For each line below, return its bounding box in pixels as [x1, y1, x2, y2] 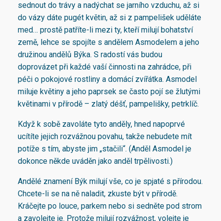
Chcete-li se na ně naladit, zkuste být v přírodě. [18, 188, 178, 198]
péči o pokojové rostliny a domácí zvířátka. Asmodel [18, 74, 197, 84]
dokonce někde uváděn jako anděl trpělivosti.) [18, 156, 173, 166]
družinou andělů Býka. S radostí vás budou [18, 49, 162, 59]
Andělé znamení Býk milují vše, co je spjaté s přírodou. [18, 176, 203, 186]
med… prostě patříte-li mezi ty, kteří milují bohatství [18, 25, 193, 35]
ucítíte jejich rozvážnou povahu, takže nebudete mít [18, 131, 192, 141]
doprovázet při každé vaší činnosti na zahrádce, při [18, 62, 191, 72]
